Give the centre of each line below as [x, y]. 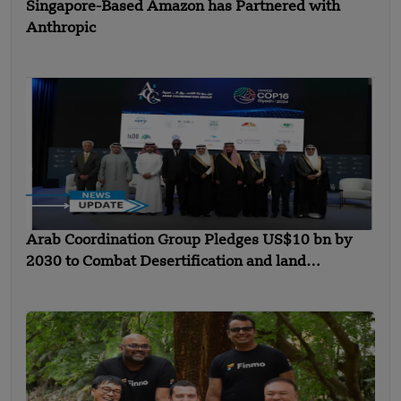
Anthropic [61, 28]
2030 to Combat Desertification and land [166, 262]
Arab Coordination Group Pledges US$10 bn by [189, 240]
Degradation [69, 283]
